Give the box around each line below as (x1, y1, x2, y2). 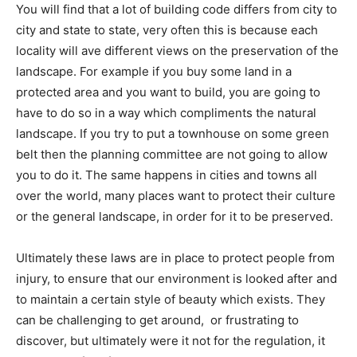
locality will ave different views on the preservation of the (16, 43, 339, 59)
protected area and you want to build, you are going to (16, 84, 320, 100)
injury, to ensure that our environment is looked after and (16, 271, 337, 287)
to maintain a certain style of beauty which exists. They (16, 292, 325, 308)
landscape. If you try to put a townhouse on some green (16, 126, 329, 142)
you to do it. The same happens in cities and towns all (16, 167, 317, 183)
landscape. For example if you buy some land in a (16, 64, 292, 80)
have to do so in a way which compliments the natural (16, 105, 316, 121)
